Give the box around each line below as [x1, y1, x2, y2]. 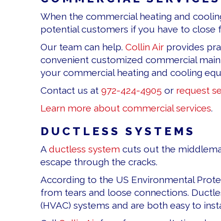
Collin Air [125, 41, 164, 53]
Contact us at [40, 85, 101, 96]
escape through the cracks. [40, 156, 157, 168]
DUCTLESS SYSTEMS [40, 124, 195, 138]
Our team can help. [40, 41, 125, 53]
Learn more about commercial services [40, 103, 211, 114]
